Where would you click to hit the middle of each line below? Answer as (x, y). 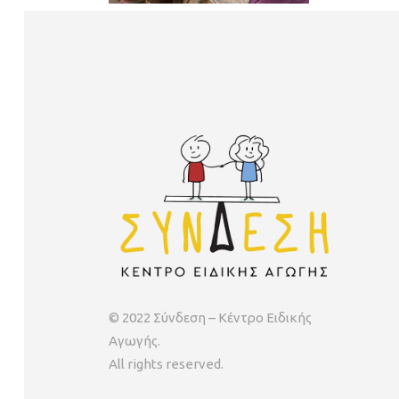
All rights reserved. (166, 364)
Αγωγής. (134, 341)
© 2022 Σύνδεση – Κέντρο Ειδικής (210, 318)
